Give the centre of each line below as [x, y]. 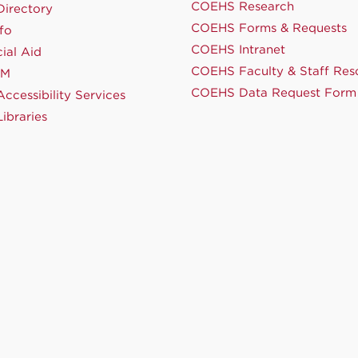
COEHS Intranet [238, 50]
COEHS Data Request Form [274, 93]
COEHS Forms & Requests [269, 28]
